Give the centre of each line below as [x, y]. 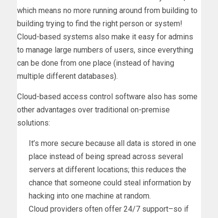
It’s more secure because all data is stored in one [112, 143]
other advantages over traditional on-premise [93, 109]
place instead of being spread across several [106, 156]
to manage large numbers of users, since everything [105, 50]
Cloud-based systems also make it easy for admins [105, 36]
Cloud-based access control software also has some [107, 96]
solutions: [34, 123]
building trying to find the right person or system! [100, 23]
